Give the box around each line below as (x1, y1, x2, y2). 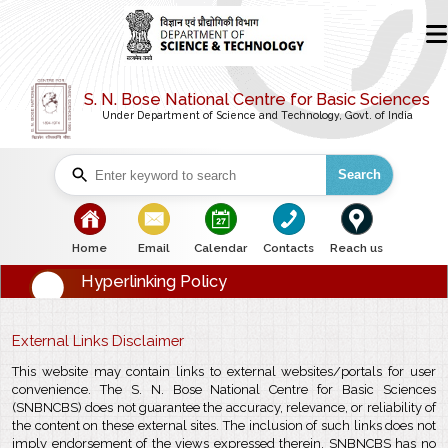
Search (338, 167, 382, 182)
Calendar (193, 241, 247, 255)
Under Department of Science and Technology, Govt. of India (101, 109, 413, 121)
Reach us (329, 241, 383, 255)
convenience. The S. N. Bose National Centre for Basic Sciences (12, 382, 436, 397)
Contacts (262, 241, 314, 255)
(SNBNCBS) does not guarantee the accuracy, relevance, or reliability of (12, 400, 436, 415)
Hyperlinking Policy (81, 272, 227, 291)
